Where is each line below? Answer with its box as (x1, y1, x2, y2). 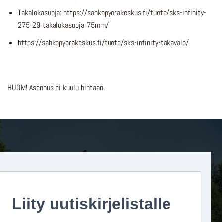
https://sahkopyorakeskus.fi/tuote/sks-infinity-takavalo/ (17, 37, 189, 48)
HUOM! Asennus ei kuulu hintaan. (7, 82, 105, 93)
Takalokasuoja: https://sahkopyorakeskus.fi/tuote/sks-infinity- (17, 7, 206, 18)
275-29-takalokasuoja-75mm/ (17, 20, 109, 31)
